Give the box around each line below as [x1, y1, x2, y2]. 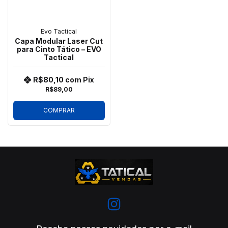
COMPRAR [43, 106, 75, 114]
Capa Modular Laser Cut [15, 36, 103, 45]
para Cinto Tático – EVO [16, 44, 101, 53]
